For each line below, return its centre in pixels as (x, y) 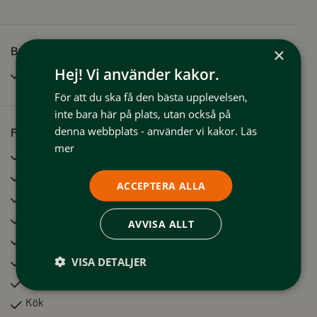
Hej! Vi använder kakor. (137, 74)
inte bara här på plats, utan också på (143, 114)
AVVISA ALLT (161, 224)
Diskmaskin (51, 282)
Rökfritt (43, 73)
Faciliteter (36, 133)
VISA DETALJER (109, 261)
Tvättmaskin (54, 175)
